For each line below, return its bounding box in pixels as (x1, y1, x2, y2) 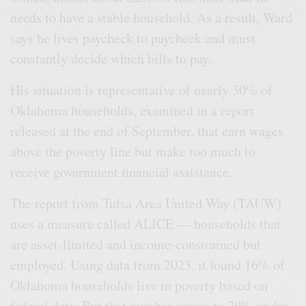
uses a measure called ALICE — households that (10, 214, 281, 233)
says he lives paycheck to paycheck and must (10, 28, 256, 47)
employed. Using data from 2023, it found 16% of (10, 255, 286, 274)
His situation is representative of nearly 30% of (10, 80, 273, 99)
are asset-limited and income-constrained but (10, 234, 262, 253)
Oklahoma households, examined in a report (10, 100, 255, 120)
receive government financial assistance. (10, 162, 238, 181)
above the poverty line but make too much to (10, 141, 256, 161)
